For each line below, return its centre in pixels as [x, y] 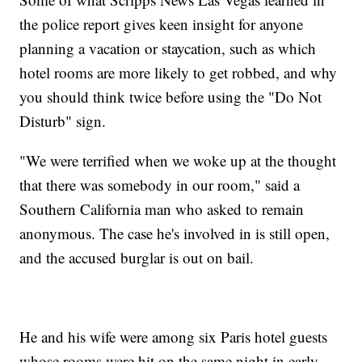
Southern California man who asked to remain [162, 209]
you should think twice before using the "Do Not [171, 97]
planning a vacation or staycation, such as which [168, 48]
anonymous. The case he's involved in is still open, [175, 234]
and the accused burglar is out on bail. [137, 258]
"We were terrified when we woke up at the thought [178, 161]
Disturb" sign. [63, 121]
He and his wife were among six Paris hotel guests [174, 337]
